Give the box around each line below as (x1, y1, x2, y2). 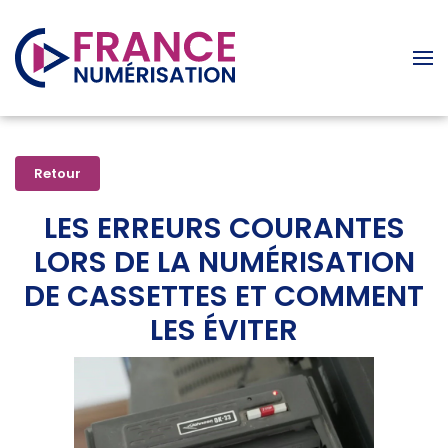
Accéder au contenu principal (45, 47, 281, 66)
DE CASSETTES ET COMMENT (24, 276, 424, 316)
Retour (34, 164, 81, 183)
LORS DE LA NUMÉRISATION (33, 242, 415, 282)
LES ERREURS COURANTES (43, 208, 405, 248)
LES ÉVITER (150, 310, 298, 350)
